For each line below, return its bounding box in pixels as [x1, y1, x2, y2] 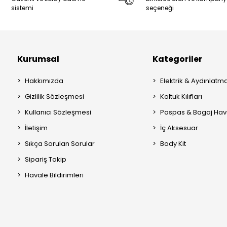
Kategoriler [152, 53, 202, 65]
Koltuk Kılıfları [160, 91, 202, 101]
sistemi [11, 3, 34, 12]
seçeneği [146, 3, 174, 12]
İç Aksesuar [160, 123, 198, 133]
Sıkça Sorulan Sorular [25, 138, 95, 148]
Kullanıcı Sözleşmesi [25, 107, 91, 117]
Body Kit [160, 138, 186, 148]
